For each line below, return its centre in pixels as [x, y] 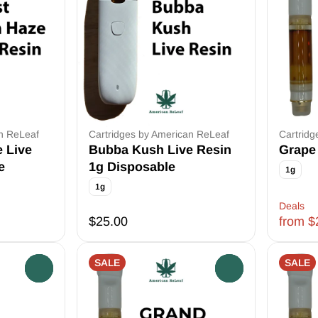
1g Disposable [132, 167]
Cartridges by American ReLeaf [159, 134]
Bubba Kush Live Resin [160, 150]
